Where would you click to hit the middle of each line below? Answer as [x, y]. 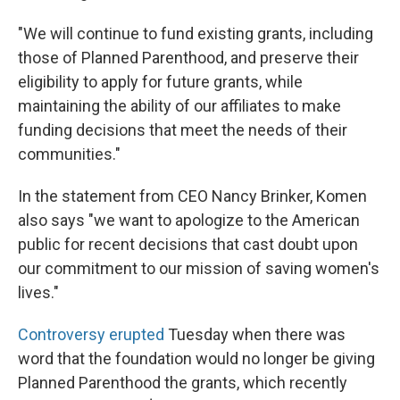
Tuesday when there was [255, 334]
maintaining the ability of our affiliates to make [179, 106]
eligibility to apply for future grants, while [160, 82]
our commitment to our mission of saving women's [199, 268]
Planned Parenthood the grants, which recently [183, 383]
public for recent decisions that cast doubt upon [188, 244]
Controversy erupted [91, 334]
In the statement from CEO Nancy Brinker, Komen [192, 196]
